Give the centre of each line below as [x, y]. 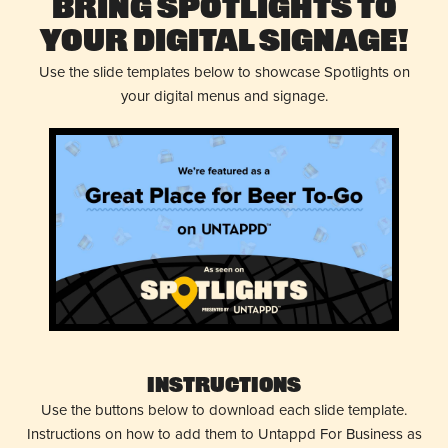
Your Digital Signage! [224, 43]
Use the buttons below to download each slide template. [224, 410]
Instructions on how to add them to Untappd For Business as [224, 434]
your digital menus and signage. [224, 95]
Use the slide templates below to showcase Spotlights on [224, 71]
